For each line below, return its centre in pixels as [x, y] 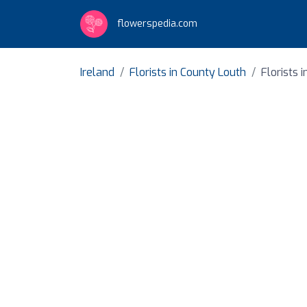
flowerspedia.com [156, 23]
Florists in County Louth [188, 72]
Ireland [97, 72]
